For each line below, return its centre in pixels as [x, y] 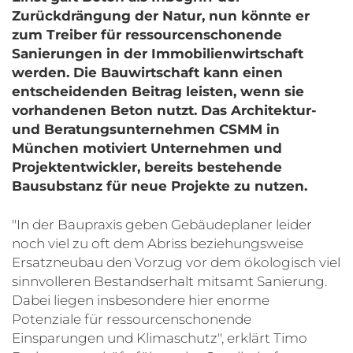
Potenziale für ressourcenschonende [132, 319]
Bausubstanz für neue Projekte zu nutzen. [160, 186]
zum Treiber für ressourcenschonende [147, 34]
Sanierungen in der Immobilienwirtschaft [158, 53]
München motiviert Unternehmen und [147, 148]
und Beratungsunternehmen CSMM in [146, 129]
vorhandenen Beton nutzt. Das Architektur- [164, 110]
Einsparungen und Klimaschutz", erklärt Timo [160, 338]
